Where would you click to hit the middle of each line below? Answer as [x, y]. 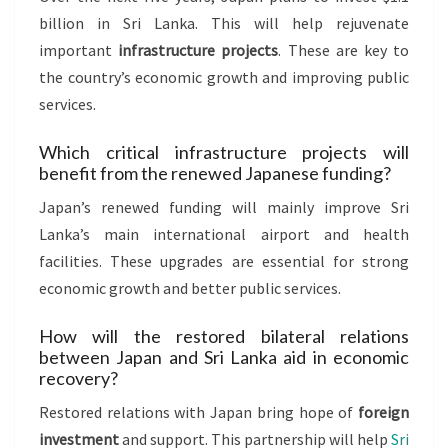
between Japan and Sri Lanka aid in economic [224, 356]
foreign [383, 411]
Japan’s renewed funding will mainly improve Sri [224, 206]
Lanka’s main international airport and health [224, 233]
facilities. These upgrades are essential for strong [224, 260]
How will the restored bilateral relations [224, 335]
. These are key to [344, 49]
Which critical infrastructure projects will [224, 151]
